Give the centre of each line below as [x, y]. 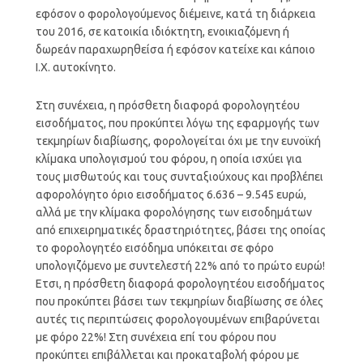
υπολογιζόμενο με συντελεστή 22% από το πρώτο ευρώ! [180, 265]
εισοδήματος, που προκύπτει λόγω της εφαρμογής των [177, 123]
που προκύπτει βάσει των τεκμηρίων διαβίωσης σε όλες [179, 301]
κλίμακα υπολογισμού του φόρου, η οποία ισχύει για [169, 158]
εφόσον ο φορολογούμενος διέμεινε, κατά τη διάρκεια [175, 13]
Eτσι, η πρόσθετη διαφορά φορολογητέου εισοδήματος [180, 283]
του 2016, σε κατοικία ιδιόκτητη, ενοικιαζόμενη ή [162, 31]
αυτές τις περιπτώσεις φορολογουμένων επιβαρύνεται [177, 319]
